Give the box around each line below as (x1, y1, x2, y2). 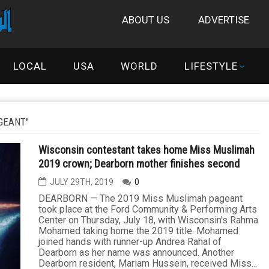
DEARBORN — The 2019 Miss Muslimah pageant (38, 193, 243, 204)
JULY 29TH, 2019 (50, 177, 113, 187)
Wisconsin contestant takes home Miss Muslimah (38, 144, 255, 156)
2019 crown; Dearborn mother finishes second (38, 157, 240, 170)
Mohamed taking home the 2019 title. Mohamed (38, 225, 238, 237)
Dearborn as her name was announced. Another (38, 247, 234, 258)
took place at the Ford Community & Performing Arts (38, 204, 257, 215)
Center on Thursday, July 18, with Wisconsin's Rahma (38, 214, 258, 226)
